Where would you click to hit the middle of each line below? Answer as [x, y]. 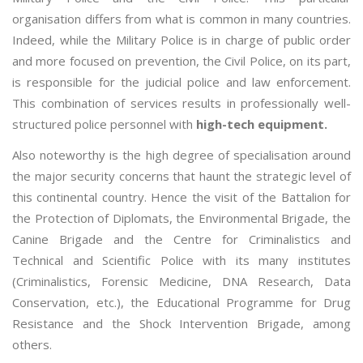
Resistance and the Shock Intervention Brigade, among [181, 324]
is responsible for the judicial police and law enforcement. [181, 82]
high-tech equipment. [262, 124]
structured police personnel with [104, 124]
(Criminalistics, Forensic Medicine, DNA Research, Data [181, 282]
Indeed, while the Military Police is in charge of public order [181, 40]
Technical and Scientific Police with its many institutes [181, 261]
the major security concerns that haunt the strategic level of [181, 176]
